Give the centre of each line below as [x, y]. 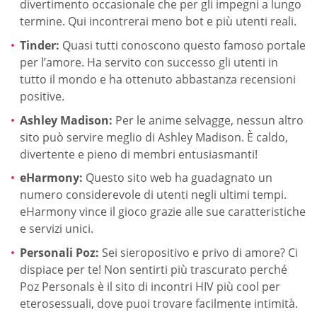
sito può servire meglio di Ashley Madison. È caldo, [154, 137]
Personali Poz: [59, 252]
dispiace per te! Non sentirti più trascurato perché [154, 269]
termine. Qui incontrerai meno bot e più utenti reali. [158, 22]
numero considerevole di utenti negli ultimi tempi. [153, 195]
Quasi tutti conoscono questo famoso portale [183, 45]
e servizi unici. [57, 229]
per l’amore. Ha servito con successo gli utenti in [149, 62]
